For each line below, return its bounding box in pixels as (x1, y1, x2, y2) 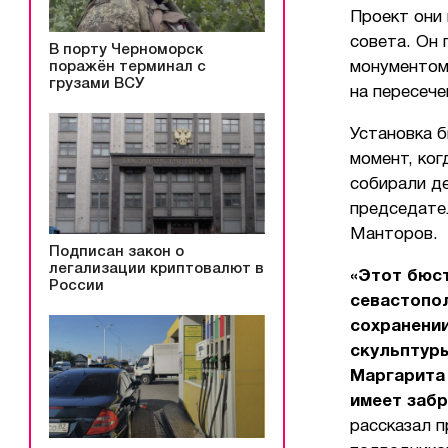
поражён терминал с (49, 59, 206, 74)
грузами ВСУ (49, 76, 144, 91)
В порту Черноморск (49, 42, 203, 57)
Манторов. (350, 226, 438, 242)
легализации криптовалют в (49, 261, 264, 276)
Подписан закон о (49, 244, 184, 259)
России (49, 278, 104, 293)
